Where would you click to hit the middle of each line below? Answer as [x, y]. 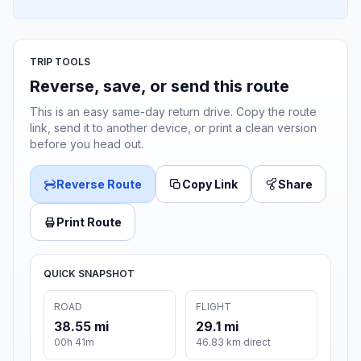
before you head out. [87, 144]
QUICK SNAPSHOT [89, 274]
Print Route [89, 222]
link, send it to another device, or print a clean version [173, 128]
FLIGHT [214, 307]
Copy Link [210, 185]
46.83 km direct [233, 342]
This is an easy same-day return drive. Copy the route [173, 112]
